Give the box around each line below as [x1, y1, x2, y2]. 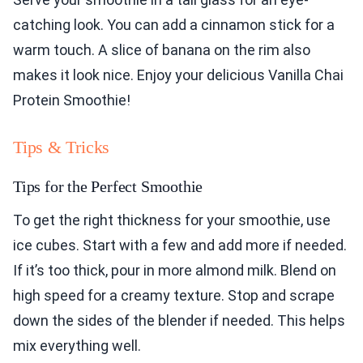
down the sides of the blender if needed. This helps [13, 312, 345, 330]
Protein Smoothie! [13, 92, 130, 109]
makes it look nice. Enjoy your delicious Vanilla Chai [13, 66, 344, 84]
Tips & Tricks [13, 137, 110, 158]
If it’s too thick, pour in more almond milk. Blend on [13, 262, 336, 280]
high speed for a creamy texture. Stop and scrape [13, 287, 335, 305]
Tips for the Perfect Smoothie [13, 177, 203, 196]
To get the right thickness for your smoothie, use [13, 211, 331, 229]
